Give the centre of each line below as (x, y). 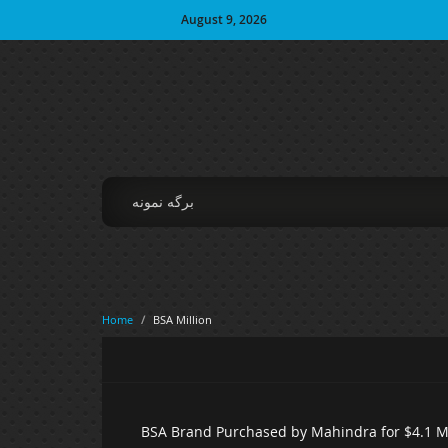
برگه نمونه (163, 201)
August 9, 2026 (224, 19)
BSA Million (182, 319)
